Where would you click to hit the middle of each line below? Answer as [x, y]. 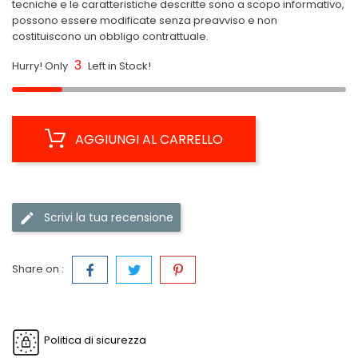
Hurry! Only [41, 66]
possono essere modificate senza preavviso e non [145, 20]
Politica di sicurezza [95, 340]
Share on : [38, 269]
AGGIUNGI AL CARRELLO [149, 139]
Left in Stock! [118, 66]
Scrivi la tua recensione [109, 217]
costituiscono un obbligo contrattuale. [110, 36]
